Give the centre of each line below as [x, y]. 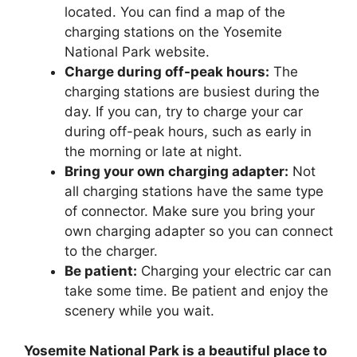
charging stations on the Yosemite [173, 31]
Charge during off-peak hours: [167, 71]
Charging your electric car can [234, 271]
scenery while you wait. [139, 310]
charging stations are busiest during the [192, 91]
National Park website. [137, 51]
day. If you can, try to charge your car [184, 111]
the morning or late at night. [153, 151]
